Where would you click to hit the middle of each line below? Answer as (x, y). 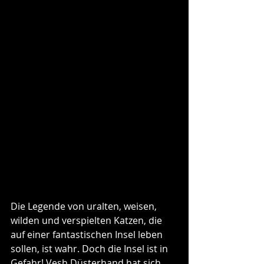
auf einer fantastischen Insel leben (88, 235)
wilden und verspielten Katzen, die (88, 221)
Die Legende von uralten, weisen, (85, 207)
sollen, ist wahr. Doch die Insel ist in (90, 249)
